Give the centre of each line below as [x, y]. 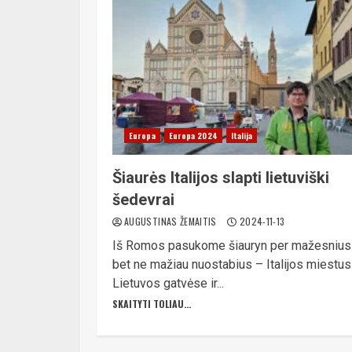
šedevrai [143, 200]
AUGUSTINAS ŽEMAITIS [172, 221]
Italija [242, 136]
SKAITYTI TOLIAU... [152, 304]
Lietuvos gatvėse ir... [168, 283]
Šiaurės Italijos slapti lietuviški [221, 178]
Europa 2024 [193, 136]
